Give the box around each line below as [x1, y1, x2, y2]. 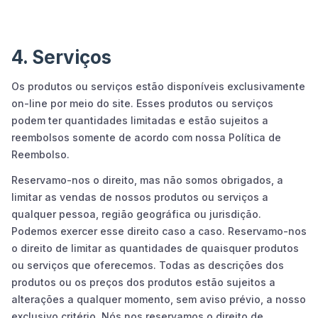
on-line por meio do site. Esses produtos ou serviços [11, 97, 273, 109]
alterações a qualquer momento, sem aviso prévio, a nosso [11, 292, 306, 305]
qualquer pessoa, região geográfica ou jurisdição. [11, 207, 261, 220]
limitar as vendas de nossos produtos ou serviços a [11, 190, 268, 203]
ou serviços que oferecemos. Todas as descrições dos [11, 258, 284, 271]
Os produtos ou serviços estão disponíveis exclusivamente [11, 79, 305, 92]
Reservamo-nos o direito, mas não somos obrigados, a [11, 173, 283, 186]
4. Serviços [11, 45, 111, 68]
